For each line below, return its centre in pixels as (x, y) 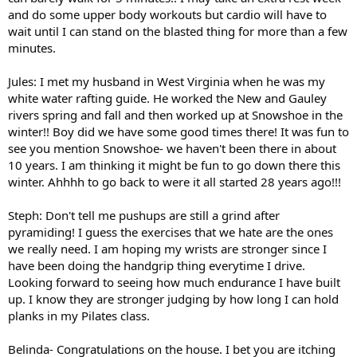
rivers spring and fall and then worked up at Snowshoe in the (175, 114)
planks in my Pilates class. (79, 315)
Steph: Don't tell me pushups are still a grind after (144, 215)
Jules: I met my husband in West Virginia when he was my (167, 81)
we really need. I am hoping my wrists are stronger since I (167, 248)
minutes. (32, 47)
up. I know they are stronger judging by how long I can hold (173, 298)
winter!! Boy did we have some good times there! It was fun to (178, 131)
